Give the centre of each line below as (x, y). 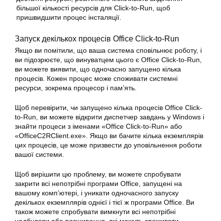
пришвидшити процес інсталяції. (69, 17)
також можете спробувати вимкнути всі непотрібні (95, 212)
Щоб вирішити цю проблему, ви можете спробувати (98, 174)
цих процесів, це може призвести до (74, 145)
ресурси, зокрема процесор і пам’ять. (76, 88)
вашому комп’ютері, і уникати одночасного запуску (97, 193)
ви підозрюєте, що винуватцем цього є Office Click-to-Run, (108, 60)
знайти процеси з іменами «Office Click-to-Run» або (98, 126)
